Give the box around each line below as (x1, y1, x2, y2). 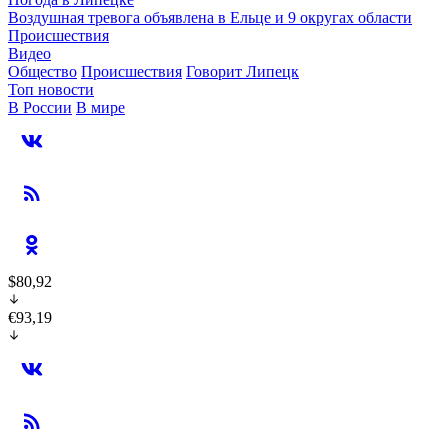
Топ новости (8, 81, 94, 98)
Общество (8, 63, 77, 80)
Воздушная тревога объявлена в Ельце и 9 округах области (8, 9, 412, 26)
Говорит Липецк (186, 63, 299, 80)
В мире (76, 99, 125, 116)
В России (8, 99, 72, 116)
